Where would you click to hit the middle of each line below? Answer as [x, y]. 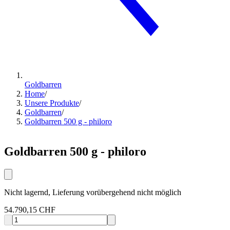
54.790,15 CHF [30, 210]
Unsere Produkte [52, 103]
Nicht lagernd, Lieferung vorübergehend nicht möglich [93, 193]
